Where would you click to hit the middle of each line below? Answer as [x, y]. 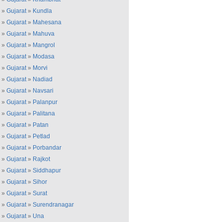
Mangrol [44, 45]
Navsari [43, 91]
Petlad [41, 136]
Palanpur [45, 102]
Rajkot [41, 159]
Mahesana [47, 22]
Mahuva [44, 34]
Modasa [44, 56]
